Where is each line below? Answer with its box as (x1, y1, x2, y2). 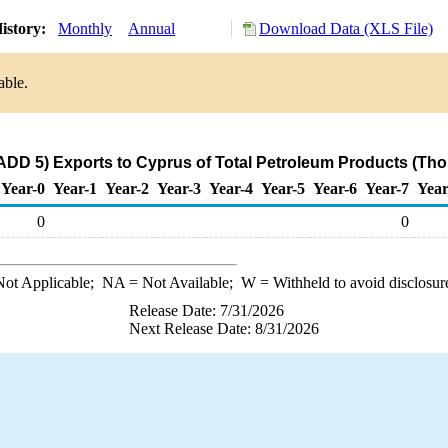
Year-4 (209, 180, 253, 197)
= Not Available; (124, 274, 241, 291)
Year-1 (53, 180, 97, 197)
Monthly (58, 20, 112, 37)
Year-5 (261, 180, 305, 197)
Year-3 (157, 180, 201, 197)
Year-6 (313, 180, 357, 197)
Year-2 (105, 180, 149, 197)
